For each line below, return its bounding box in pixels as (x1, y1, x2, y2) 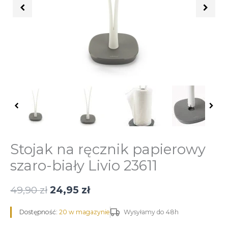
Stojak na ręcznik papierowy (10, 141, 206, 158)
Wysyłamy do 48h (124, 208, 179, 216)
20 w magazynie (59, 208, 110, 216)
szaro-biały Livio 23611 (10, 157, 157, 175)
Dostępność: (19, 208, 59, 216)
